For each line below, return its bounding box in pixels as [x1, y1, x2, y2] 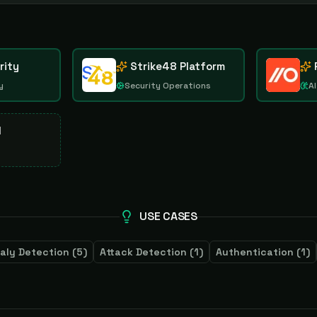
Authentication [216, 246, 294, 258]
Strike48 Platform [130, 59, 226, 73]
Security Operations [125, 80, 212, 91]
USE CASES [139, 209, 197, 224]
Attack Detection [100, 246, 187, 258]
